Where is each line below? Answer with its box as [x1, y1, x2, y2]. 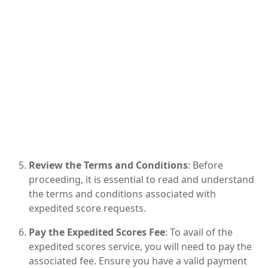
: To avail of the [165, 225, 233, 239]
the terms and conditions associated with [29, 187, 216, 200]
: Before [188, 158, 223, 172]
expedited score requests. [29, 201, 146, 215]
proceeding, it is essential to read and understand [29, 172, 254, 186]
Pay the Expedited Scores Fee [29, 225, 165, 239]
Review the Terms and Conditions [29, 158, 188, 172]
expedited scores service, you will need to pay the [29, 239, 252, 253]
